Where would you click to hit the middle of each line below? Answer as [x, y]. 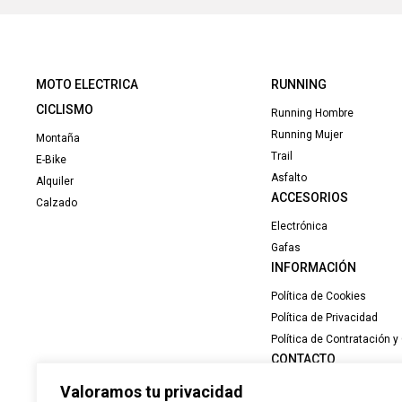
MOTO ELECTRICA [87, 85]
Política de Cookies [319, 297]
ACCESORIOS [310, 198]
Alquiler [55, 182]
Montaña [58, 139]
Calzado [57, 203]
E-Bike [51, 160]
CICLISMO [65, 110]
